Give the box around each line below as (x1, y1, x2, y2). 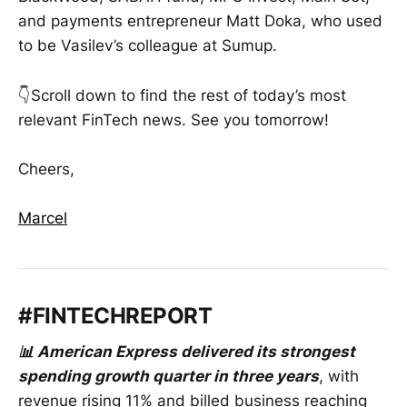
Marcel (18, 209, 67, 227)
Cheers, (18, 159, 74, 178)
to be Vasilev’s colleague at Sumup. (18, 36, 282, 55)
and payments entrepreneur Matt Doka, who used (18, 12, 382, 31)
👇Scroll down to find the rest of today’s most (18, 85, 346, 104)
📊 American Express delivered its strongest (18, 342, 355, 362)
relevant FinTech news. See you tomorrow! (18, 110, 329, 129)
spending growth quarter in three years (18, 367, 319, 386)
